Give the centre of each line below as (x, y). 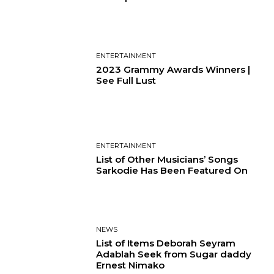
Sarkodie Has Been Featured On (172, 170)
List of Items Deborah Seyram (166, 243)
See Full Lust (126, 81)
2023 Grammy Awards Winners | (173, 70)
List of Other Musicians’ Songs (167, 159)
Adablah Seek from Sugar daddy (174, 254)
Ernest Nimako (131, 265)
